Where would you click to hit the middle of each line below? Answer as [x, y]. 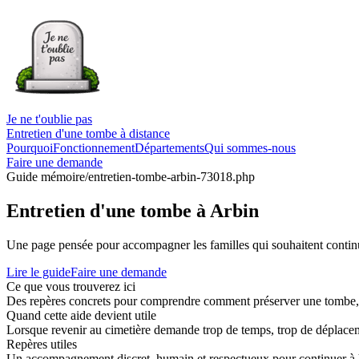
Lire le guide [38, 272]
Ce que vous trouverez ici [71, 286]
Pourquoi [30, 148]
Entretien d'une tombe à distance [88, 133]
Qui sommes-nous [250, 148]
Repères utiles [42, 344]
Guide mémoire [46, 177]
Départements [169, 148]
